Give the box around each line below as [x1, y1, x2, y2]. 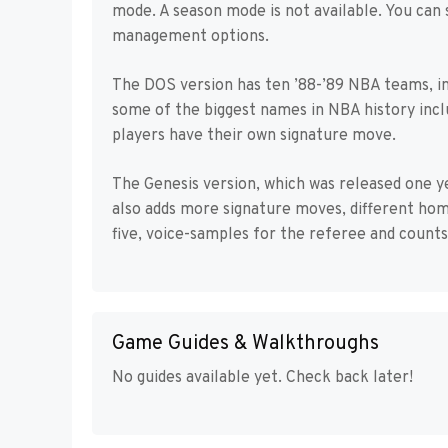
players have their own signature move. [112, 125, 396, 146]
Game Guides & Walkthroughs [112, 330, 379, 357]
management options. [112, 26, 269, 47]
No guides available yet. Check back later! [112, 367, 413, 388]
